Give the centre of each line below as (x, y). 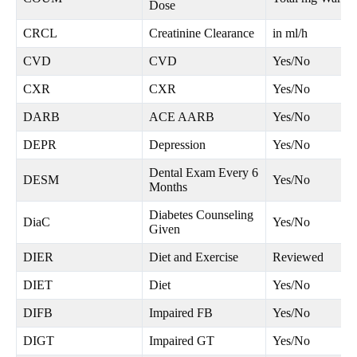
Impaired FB (181, 313)
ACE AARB (182, 117)
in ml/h (290, 33)
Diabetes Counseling (201, 215)
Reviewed (298, 257)
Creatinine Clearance (202, 33)
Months (168, 187)
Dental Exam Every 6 (204, 173)
